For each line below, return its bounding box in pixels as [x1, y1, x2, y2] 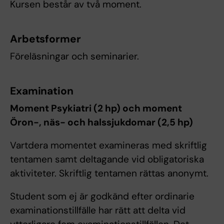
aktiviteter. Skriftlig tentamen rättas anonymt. [10, 167, 208, 180]
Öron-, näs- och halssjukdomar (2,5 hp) [10, 116, 193, 129]
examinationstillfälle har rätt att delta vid [10, 204, 185, 217]
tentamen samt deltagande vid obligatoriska [10, 153, 204, 166]
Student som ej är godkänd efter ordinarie [10, 190, 194, 203]
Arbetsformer [10, 32, 81, 46]
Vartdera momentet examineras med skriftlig [10, 139, 207, 152]
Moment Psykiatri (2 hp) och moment [10, 102, 182, 115]
